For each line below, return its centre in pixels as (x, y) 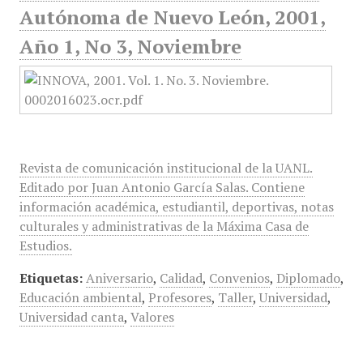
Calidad (181, 278)
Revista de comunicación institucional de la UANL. (166, 168)
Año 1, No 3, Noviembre (130, 46)
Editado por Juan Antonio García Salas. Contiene (162, 187)
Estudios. (45, 246)
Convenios (239, 278)
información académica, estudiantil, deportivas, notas (176, 207)
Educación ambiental (80, 297)
